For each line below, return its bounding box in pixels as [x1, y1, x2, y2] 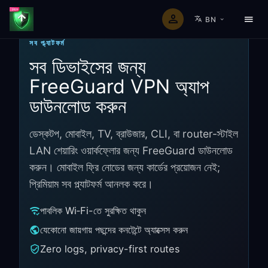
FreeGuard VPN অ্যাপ [29, 75, 209, 98]
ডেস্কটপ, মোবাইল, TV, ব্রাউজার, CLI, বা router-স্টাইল [29, 127, 238, 140]
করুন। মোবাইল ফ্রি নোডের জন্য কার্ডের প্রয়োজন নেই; [29, 161, 220, 173]
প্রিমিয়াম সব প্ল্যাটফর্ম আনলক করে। [29, 178, 153, 190]
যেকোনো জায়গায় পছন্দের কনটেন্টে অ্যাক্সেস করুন [40, 224, 188, 236]
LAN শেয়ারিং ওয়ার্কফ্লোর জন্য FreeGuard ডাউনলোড [29, 144, 233, 157]
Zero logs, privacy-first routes [40, 243, 180, 255]
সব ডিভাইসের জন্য [29, 55, 146, 78]
